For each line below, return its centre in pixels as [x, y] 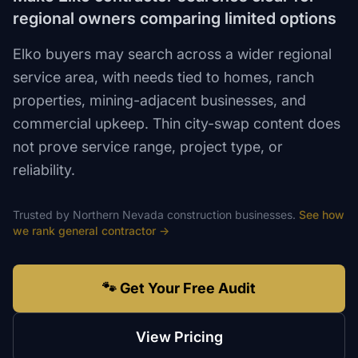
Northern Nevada [118, 215]
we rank [36, 231]
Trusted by [43, 215]
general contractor [107, 231]
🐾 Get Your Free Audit [179, 288]
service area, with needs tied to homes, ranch [163, 77]
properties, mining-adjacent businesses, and [159, 100]
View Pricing [179, 337]
